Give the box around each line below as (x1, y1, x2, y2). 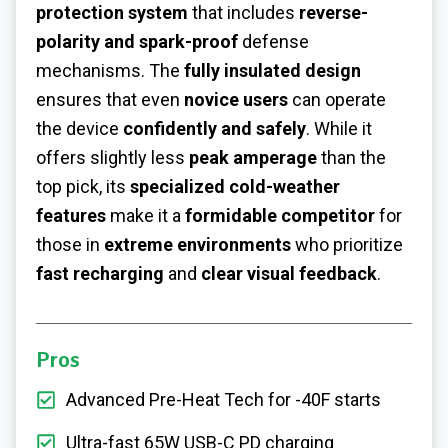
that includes (188, 2, 299, 24)
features (36, 205, 106, 227)
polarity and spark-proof (36, 31, 238, 53)
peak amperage (189, 147, 317, 169)
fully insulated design (184, 60, 361, 82)
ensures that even (36, 89, 184, 111)
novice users (184, 89, 288, 111)
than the (317, 147, 386, 169)
